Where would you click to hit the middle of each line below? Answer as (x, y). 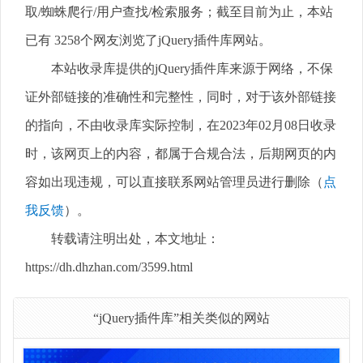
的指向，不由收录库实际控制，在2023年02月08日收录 (181, 125)
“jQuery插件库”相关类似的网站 (181, 318)
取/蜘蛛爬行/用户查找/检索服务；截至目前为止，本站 (179, 11)
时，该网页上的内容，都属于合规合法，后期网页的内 (181, 153)
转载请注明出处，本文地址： (135, 238)
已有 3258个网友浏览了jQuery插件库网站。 (148, 40)
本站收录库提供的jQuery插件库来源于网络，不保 (192, 68)
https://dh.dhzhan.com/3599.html (109, 267)
